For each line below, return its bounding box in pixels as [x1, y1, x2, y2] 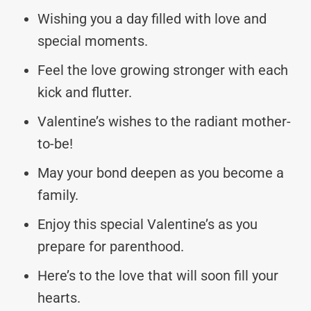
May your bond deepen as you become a [37, 164, 284, 181]
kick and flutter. [37, 83, 132, 101]
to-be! [37, 135, 73, 152]
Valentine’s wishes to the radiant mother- [37, 112, 291, 130]
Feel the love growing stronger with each [37, 61, 288, 78]
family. [37, 186, 78, 203]
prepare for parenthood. [37, 237, 184, 255]
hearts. [37, 289, 81, 306]
